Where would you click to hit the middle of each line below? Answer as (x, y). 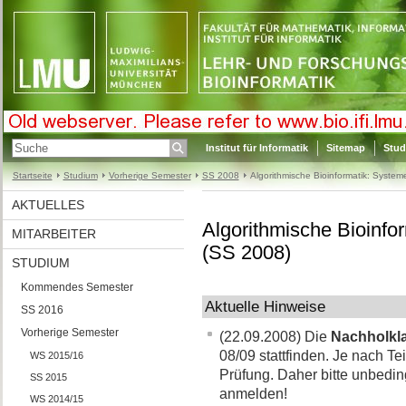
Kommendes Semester (77, 287)
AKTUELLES (48, 205)
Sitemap (345, 148)
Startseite (32, 175)
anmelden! (253, 394)
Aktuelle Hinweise (265, 307)
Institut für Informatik (256, 148)
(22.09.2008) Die (275, 337)
